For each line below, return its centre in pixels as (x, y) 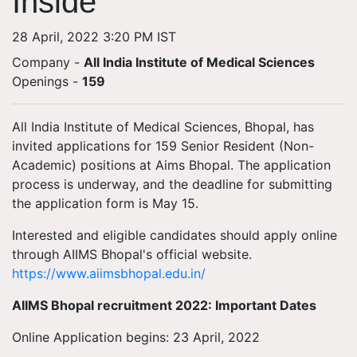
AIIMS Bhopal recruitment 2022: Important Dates (164, 305)
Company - (48, 62)
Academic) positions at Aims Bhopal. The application (171, 165)
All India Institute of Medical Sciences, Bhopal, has (163, 127)
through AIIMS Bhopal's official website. (132, 254)
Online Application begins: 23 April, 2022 (136, 337)
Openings (40, 81)
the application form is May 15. (105, 203)
